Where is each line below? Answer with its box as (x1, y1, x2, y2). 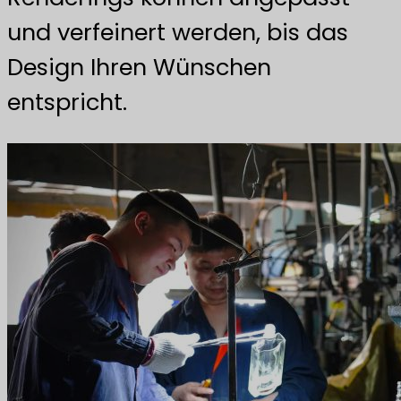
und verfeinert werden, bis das (7, 15, 348, 48)
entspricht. (7, 85, 127, 118)
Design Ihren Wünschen (7, 50, 271, 83)
